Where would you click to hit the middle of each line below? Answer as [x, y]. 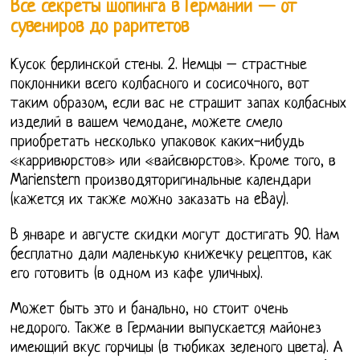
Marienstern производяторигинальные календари [161, 182]
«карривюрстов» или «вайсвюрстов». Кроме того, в [174, 162]
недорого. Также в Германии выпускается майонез [166, 329]
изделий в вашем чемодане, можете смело [147, 124]
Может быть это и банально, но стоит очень [150, 310]
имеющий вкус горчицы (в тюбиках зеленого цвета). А [177, 349]
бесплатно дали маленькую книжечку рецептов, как [172, 256]
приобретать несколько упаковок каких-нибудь [158, 143]
